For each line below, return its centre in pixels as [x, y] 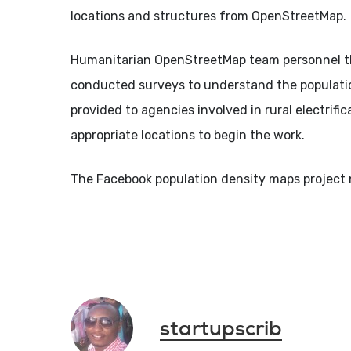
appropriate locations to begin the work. [188, 135]
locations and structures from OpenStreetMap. [209, 16]
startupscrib [221, 328]
